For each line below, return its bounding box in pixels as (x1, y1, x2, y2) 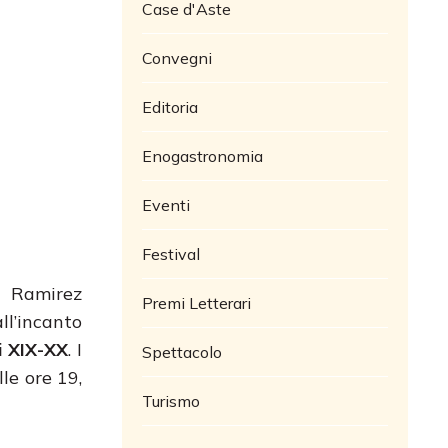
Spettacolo (142, 341, 222, 362)
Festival (142, 243, 200, 264)
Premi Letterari (142, 292, 251, 313)
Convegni (142, 47, 212, 68)
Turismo (142, 390, 200, 411)
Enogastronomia (142, 145, 263, 166)
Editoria (142, 96, 198, 117)
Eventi (142, 194, 190, 215)
